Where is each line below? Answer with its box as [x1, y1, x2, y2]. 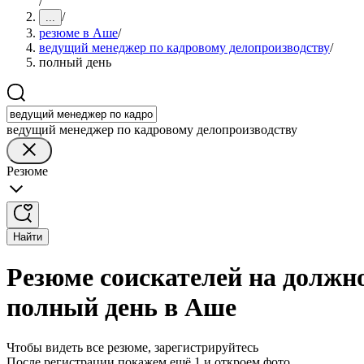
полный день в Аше [6, 292, 236, 323]
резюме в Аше [39, 26, 118, 40]
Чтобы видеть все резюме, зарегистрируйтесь [6, 340, 258, 354]
